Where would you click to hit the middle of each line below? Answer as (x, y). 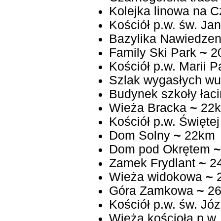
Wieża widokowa (157, 177)
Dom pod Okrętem (159, 149)
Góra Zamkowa (151, 191)
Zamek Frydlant (152, 163)
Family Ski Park (152, 53)
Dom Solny (139, 136)
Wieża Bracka (147, 108)
